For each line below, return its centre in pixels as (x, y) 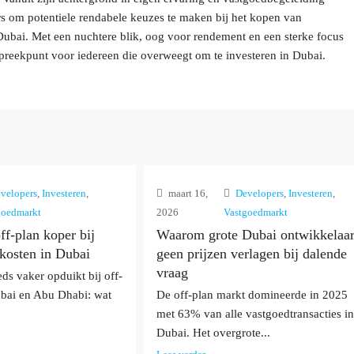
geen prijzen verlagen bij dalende (251, 254)
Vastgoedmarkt (256, 212)
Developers (260, 193)
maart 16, (186, 193)
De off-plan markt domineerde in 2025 (252, 295)
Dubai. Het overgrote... (213, 333)
